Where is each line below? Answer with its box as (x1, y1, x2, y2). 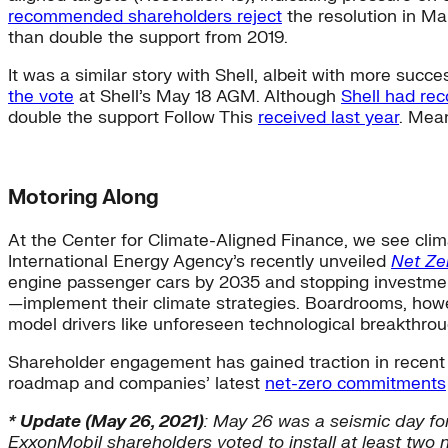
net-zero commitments (265, 373, 446, 395)
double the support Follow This (8, 106, 258, 128)
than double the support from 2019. (8, 26, 288, 48)
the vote (8, 85, 74, 107)
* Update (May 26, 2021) (8, 411, 204, 433)
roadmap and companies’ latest (8, 373, 265, 395)
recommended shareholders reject (8, 5, 282, 27)
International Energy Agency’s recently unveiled (8, 251, 391, 273)
